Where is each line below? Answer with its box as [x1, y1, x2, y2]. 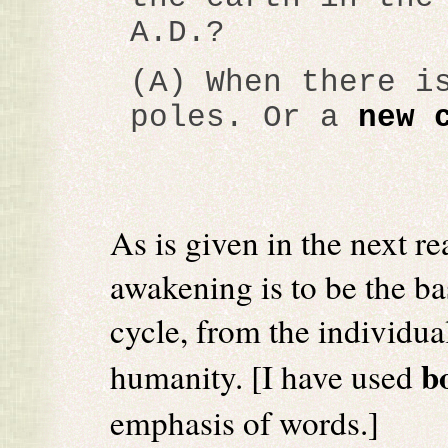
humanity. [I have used [110, 354, 421, 398]
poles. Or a [130, 100, 358, 135]
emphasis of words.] [110, 400, 379, 444]
